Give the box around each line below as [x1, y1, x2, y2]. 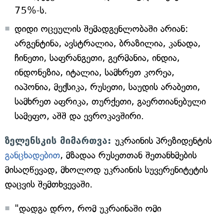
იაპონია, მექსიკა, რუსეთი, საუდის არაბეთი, [15, 81, 200, 93]
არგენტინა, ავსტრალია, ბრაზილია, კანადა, [15, 38, 201, 49]
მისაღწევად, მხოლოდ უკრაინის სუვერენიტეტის [5, 164, 208, 175]
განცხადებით [5, 150, 60, 161]
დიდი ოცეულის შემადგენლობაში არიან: [15, 23, 188, 34]
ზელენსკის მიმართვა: [5, 135, 115, 146]
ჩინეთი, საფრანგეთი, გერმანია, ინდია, [15, 52, 180, 63]
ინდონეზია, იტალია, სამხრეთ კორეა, [15, 67, 174, 78]
